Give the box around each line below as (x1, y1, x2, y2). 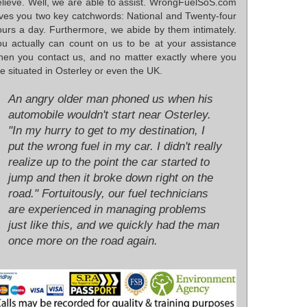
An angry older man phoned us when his (8, 93, 213, 106)
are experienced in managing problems (8, 203, 206, 217)
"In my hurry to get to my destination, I (8, 124, 205, 138)
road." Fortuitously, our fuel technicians (8, 187, 208, 201)
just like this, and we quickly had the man (8, 219, 219, 232)
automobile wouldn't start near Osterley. (8, 108, 211, 122)
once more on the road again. (8, 234, 158, 248)
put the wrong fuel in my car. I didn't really (8, 140, 222, 153)
